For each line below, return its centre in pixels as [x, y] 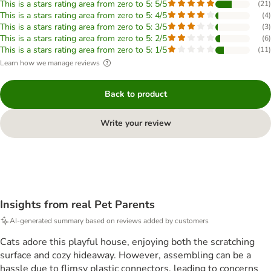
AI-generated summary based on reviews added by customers [109, 220]
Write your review [135, 123]
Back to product [135, 94]
